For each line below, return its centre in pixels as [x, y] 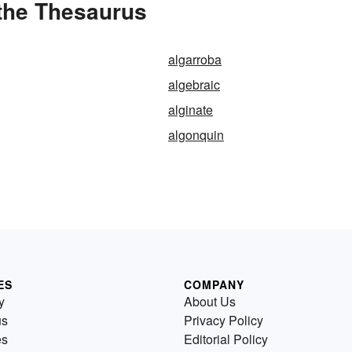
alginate [191, 110]
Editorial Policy [226, 339]
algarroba [195, 59]
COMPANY [214, 284]
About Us [210, 301]
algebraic [194, 84]
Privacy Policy [224, 320]
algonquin [196, 135]
